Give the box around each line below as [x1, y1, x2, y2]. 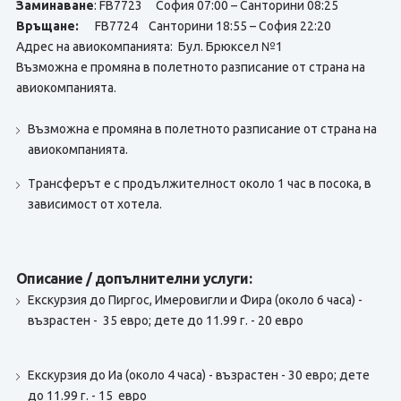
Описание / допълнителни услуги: [15, 270, 252, 286]
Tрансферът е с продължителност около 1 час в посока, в [27, 176, 371, 191]
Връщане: [15, 19, 79, 33]
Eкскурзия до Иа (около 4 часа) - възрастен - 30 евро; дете [27, 368, 370, 382]
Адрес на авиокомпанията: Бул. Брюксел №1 [15, 39, 283, 54]
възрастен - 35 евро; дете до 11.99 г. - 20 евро [27, 313, 303, 328]
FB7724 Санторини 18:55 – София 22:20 [78, 19, 331, 33]
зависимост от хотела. [27, 197, 162, 211]
